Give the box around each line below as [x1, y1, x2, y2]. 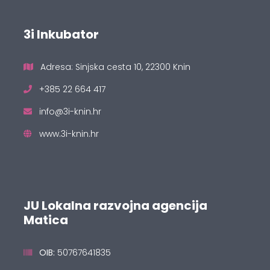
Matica [24, 211, 68, 228]
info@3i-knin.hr [39, 105, 101, 118]
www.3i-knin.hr [39, 127, 99, 140]
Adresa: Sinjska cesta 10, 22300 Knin [33, 60, 190, 73]
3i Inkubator [24, 25, 99, 43]
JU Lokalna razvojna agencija [24, 196, 207, 214]
